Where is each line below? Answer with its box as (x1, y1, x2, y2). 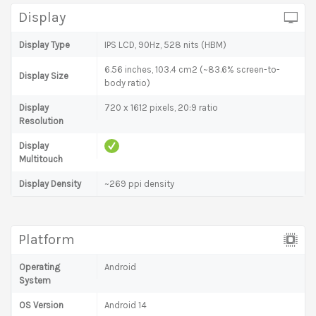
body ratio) (104, 77, 150, 88)
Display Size (19, 70, 68, 81)
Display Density (19, 178, 81, 189)
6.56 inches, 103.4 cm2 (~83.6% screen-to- (104, 63, 280, 75)
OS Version (19, 299, 63, 310)
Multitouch (19, 153, 63, 164)
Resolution (19, 115, 63, 126)
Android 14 (104, 299, 147, 310)
